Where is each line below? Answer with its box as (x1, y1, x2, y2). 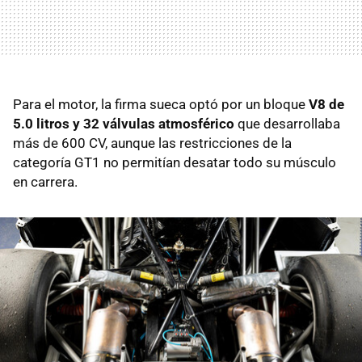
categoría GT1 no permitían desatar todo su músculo (13, 154, 336, 171)
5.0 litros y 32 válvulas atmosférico (13, 116, 234, 133)
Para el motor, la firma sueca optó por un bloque (13, 96, 309, 113)
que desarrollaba (234, 116, 340, 133)
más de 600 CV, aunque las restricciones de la (13, 135, 292, 152)
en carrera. (13, 174, 78, 191)
